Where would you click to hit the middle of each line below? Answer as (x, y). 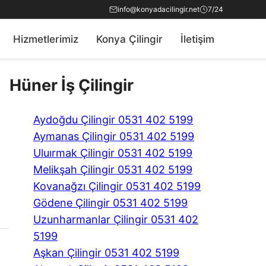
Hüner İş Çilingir (72, 85)
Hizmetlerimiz (46, 39)
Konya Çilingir (129, 39)
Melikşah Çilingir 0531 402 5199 (113, 169)
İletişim (197, 39)
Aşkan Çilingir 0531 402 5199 (106, 252)
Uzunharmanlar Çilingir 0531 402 (116, 219)
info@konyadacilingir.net (159, 9)
